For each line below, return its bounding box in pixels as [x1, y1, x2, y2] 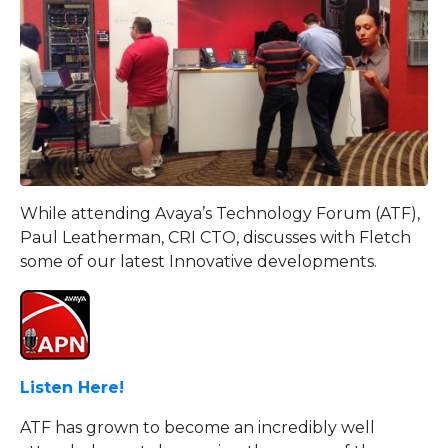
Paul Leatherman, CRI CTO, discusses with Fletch [20, 227, 411, 247]
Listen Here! [20, 377, 124, 397]
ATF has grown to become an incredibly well [20, 417, 375, 437]
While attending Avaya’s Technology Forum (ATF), [20, 203, 420, 223]
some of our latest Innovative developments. [20, 251, 377, 271]
